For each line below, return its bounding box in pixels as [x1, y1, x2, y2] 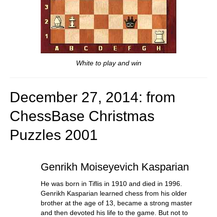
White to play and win [76, 59, 141, 67]
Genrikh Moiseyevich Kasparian [40, 160, 189, 173]
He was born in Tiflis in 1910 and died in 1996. [40, 179, 182, 187]
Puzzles [10, 126, 61, 143]
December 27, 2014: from [10, 89, 175, 105]
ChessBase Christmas [10, 108, 155, 124]
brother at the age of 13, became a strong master [40, 199, 192, 207]
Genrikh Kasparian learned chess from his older [40, 189, 187, 197]
